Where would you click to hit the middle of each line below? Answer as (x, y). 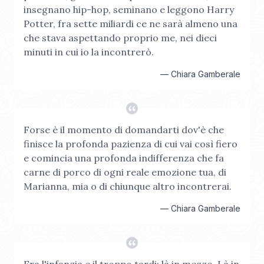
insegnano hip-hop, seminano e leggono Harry (129, 9)
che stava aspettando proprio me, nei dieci (120, 38)
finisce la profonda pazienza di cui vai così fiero (131, 144)
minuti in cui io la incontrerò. (89, 52)
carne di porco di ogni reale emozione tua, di (125, 172)
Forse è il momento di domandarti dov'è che (124, 130)
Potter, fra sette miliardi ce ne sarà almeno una (131, 24)
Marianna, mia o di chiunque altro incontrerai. (128, 186)
